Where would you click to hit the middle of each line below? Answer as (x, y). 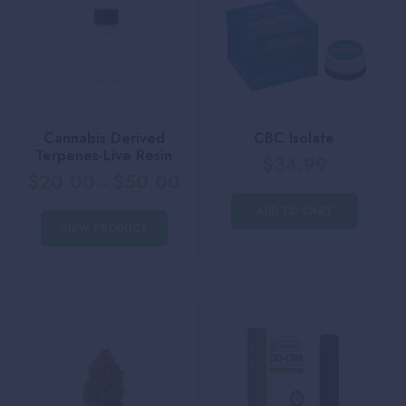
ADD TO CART (294, 211)
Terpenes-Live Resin (104, 155)
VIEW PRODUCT (104, 228)
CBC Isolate (295, 138)
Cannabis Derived (104, 138)
